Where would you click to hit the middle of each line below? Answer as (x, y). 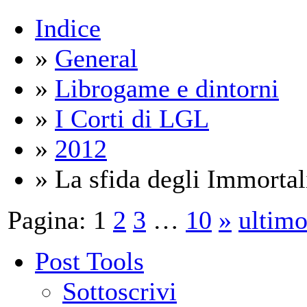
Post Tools (89, 261)
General (96, 58)
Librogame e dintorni (167, 88)
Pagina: (47, 220)
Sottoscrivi (120, 291)
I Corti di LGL (132, 118)
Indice (68, 28)
